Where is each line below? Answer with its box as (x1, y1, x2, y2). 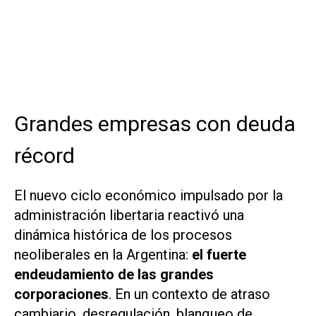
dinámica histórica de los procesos (14, 226, 232, 243)
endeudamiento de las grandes (14, 265, 214, 283)
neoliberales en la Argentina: (14, 245, 192, 263)
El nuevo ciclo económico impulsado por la (14, 186, 283, 204)
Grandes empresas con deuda (14, 111, 296, 136)
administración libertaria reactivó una (14, 206, 244, 224)
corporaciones (14, 285, 109, 303)
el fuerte (192, 245, 246, 263)
